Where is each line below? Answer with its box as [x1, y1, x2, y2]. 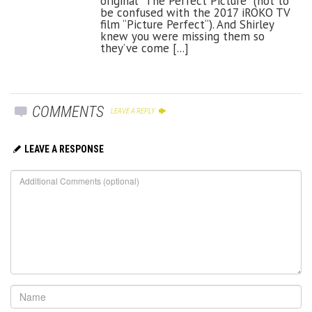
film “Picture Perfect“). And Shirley [100, 17, 274, 33]
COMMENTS [29, 103, 104, 121]
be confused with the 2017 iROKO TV [100, 5, 290, 21]
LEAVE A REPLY [111, 107, 157, 116]
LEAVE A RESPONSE [24, 143, 104, 155]
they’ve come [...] [100, 40, 189, 56]
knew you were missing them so [100, 29, 265, 45]
